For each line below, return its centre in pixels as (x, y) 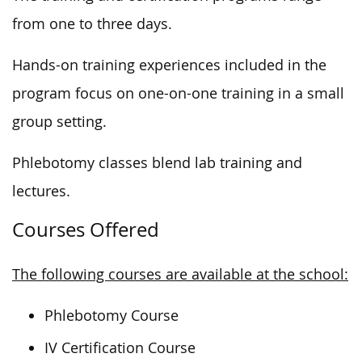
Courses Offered (86, 229)
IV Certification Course (120, 347)
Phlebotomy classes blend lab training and (157, 162)
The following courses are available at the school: (180, 274)
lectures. (41, 191)
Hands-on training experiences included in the (169, 65)
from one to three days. (92, 23)
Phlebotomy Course (112, 315)
